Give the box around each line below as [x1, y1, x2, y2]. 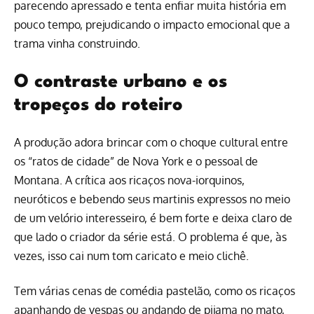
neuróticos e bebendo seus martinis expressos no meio [14, 192, 290, 207]
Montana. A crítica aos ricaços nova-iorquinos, [14, 173, 245, 188]
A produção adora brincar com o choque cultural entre [14, 135, 288, 150]
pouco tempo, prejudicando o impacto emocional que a [14, 17, 290, 32]
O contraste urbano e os [14, 73, 227, 92]
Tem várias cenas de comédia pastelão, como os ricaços [14, 283, 295, 298]
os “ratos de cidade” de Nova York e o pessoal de [14, 154, 258, 169]
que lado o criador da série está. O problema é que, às [14, 230, 287, 245]
